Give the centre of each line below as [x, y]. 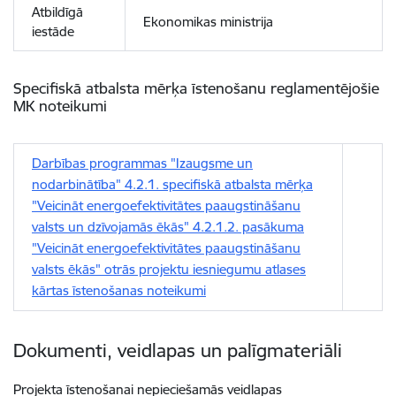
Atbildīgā [57, 12]
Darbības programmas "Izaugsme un [142, 163]
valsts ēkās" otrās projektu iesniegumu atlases [169, 269]
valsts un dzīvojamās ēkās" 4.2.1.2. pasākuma [168, 227]
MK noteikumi [60, 106]
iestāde [53, 31]
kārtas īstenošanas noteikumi [119, 290]
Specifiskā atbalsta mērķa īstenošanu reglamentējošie [196, 88]
